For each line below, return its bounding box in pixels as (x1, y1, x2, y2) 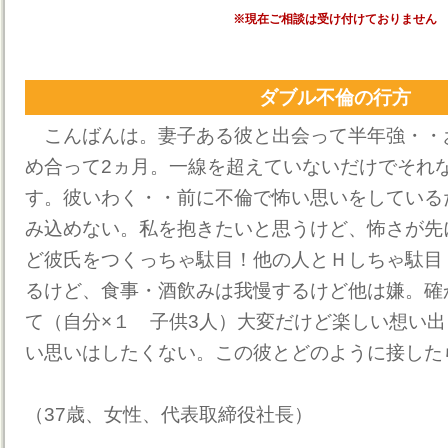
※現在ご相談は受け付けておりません (233, 12, 437, 26)
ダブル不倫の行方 (259, 87, 411, 108)
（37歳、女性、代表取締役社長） (25, 404, 313, 425)
